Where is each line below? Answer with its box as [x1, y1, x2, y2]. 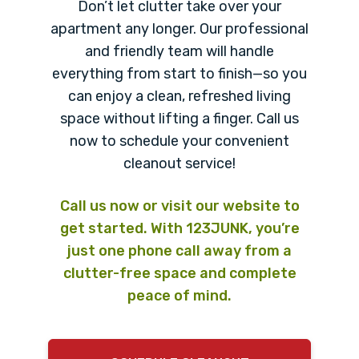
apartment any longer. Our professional [50, 19, 309, 38]
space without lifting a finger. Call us [60, 109, 299, 127]
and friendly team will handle [85, 42, 274, 60]
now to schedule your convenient [70, 131, 289, 150]
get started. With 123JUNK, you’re [59, 219, 300, 237]
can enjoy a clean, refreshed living [68, 87, 291, 105]
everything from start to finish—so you [52, 64, 307, 83]
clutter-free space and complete [63, 264, 296, 282]
